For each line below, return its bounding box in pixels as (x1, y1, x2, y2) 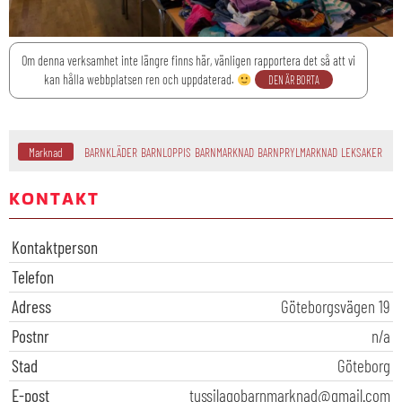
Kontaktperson (12, 237, 98, 258)
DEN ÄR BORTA (267, 74, 319, 87)
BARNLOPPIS (141, 145, 191, 161)
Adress (12, 296, 51, 318)
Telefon (12, 267, 54, 288)
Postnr (12, 326, 49, 347)
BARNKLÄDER (84, 145, 137, 161)
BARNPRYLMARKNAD (258, 145, 337, 161)
